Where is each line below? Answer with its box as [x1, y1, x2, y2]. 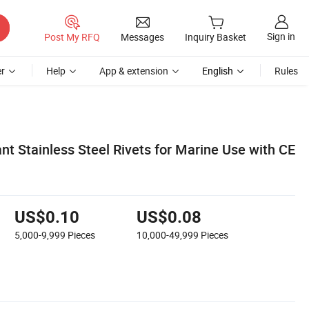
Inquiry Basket [185, 30, 246, 44]
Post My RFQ [44, 30, 100, 43]
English [202, 64, 233, 77]
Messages [121, 30, 164, 43]
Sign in [267, 30, 295, 43]
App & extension [99, 64, 168, 77]
